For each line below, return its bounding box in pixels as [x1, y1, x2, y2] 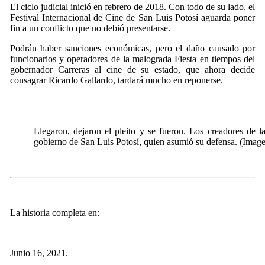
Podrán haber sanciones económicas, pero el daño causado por [9, 43, 256, 53]
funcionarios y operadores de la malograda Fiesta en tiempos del [9, 54, 256, 64]
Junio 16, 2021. [9, 248, 68, 258]
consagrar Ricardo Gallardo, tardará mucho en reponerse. [9, 75, 223, 85]
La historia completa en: [9, 208, 99, 218]
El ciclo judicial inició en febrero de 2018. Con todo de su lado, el [9, 2, 256, 12]
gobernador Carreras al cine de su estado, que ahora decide [9, 64, 256, 75]
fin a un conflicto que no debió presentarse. [9, 23, 170, 33]
